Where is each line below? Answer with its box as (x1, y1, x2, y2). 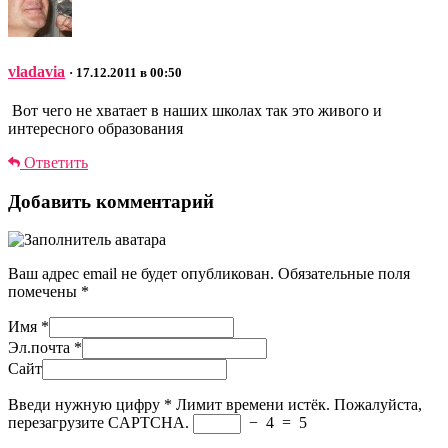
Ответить (20, 154, 88, 171)
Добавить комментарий (8, 190, 214, 212)
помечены (8, 283, 81, 301)
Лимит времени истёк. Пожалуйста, (176, 396, 422, 414)
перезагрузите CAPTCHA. (8, 414, 189, 432)
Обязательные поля (278, 265, 410, 283)
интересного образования (8, 120, 183, 137)
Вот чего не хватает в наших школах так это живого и (8, 102, 382, 119)
